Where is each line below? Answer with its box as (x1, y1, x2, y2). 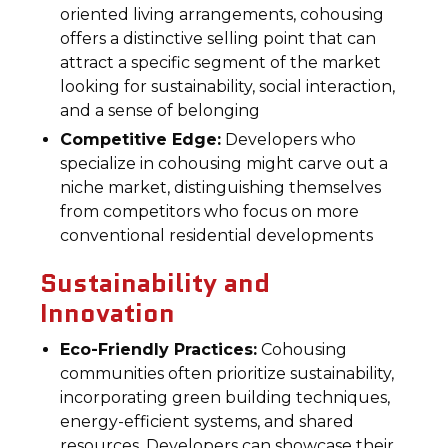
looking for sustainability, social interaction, (60, 77, 396, 96)
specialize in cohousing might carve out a (60, 154, 389, 173)
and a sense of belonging (60, 101, 261, 120)
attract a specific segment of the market (60, 53, 382, 72)
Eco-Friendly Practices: (60, 340, 258, 359)
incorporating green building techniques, (60, 388, 391, 407)
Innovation (40, 294, 176, 332)
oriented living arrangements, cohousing (60, 5, 385, 24)
